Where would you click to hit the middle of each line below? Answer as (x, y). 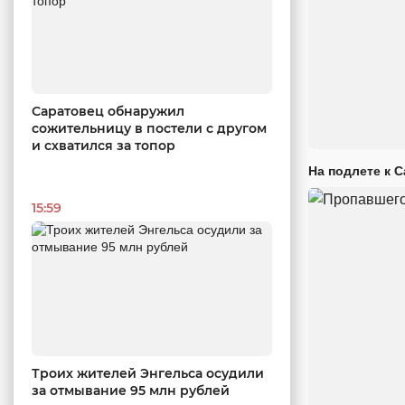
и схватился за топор (104, 145)
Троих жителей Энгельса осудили (148, 374)
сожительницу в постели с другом (149, 128)
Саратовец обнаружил (108, 111)
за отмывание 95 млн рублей (131, 391)
